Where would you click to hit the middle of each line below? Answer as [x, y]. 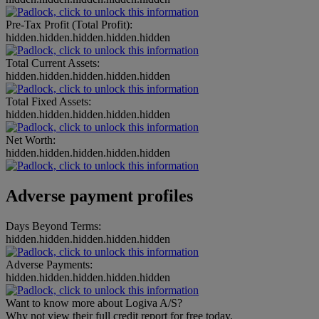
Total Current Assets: [53, 63]
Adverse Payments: [49, 264]
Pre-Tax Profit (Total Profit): [69, 24]
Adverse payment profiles [99, 195]
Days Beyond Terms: [53, 226]
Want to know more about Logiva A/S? [94, 303]
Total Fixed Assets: [48, 101]
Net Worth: [31, 140]
